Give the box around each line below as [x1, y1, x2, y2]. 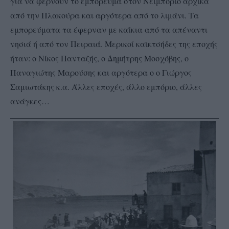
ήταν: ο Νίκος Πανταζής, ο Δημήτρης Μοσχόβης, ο [10, 52, 189, 63]
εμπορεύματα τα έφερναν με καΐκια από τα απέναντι [10, 24, 208, 35]
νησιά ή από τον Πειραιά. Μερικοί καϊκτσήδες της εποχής [10, 38, 218, 49]
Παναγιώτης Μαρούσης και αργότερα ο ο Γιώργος [10, 66, 192, 78]
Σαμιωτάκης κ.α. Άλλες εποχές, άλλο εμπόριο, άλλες [10, 81, 202, 92]
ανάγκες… [10, 95, 50, 106]
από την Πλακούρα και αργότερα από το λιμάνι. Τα [10, 9, 199, 20]
